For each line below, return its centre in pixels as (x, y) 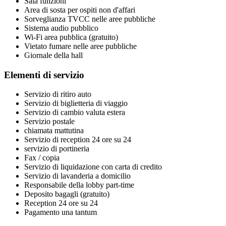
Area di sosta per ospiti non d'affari (80, 10)
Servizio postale (49, 122)
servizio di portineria (57, 149)
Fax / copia (42, 158)
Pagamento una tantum (61, 212)
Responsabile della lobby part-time (79, 185)
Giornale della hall (53, 55)
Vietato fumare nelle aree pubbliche (80, 46)
